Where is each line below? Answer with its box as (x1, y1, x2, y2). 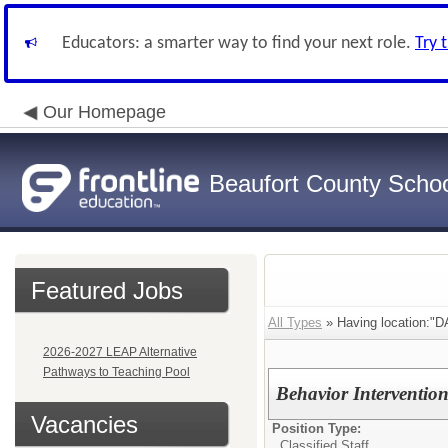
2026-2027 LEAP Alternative (43, 345, 197, 359)
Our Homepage (43, 102, 166, 122)
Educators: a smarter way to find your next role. (62, 34, 415, 53)
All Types (268, 315, 322, 330)
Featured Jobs (31, 277, 183, 304)
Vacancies (31, 411, 138, 438)
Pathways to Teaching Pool (43, 365, 190, 379)
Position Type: (272, 421, 361, 436)
